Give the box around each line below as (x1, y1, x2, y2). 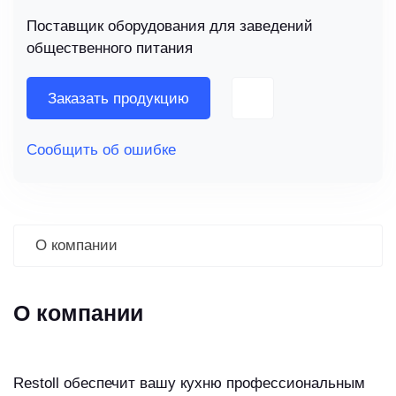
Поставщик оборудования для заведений (27, 18, 313, 35)
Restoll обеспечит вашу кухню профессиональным (13, 375, 365, 392)
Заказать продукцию (48, 89, 189, 107)
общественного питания (27, 40, 193, 57)
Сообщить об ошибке (27, 141, 176, 159)
